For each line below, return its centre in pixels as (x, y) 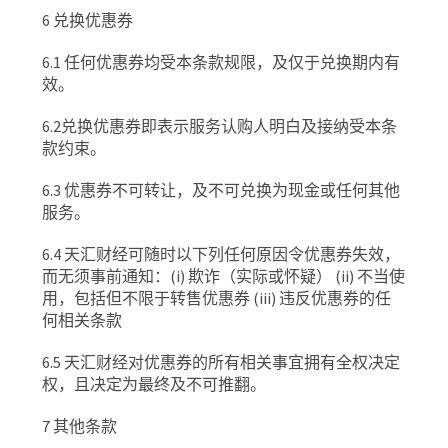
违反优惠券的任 (335, 298)
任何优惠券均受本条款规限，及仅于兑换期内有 (232, 62)
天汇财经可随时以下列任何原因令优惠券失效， (232, 254)
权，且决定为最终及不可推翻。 (154, 384)
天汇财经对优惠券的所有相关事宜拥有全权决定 (232, 362)
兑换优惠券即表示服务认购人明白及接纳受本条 (229, 126)
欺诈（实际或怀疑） (260, 276)
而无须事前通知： (106, 276)
